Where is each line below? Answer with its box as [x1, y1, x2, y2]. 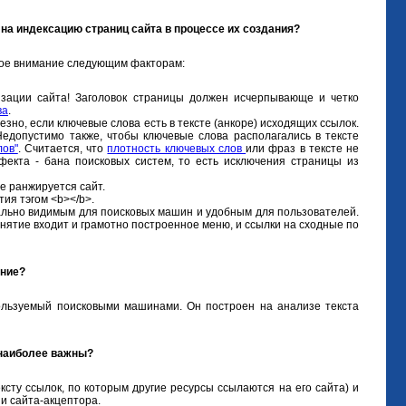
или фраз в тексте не [246, 142, 360, 156]
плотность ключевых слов [107, 142, 246, 156]
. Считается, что [17, 142, 108, 156]
